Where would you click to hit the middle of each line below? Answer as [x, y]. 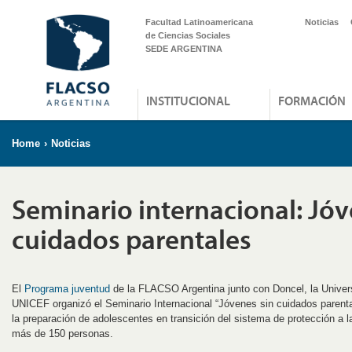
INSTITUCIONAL [188, 101]
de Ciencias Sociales [188, 35]
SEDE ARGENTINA [184, 49]
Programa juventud [67, 289]
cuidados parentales [132, 239]
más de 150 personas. [62, 334]
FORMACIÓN [312, 101]
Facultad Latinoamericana [199, 22]
